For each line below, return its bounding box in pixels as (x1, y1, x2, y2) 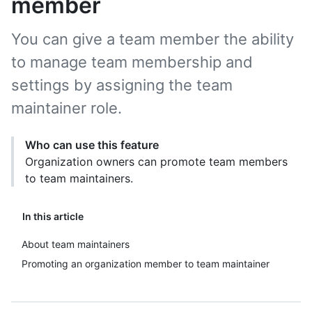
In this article (22, 210, 84, 222)
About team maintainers (22, 238, 130, 250)
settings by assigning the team (11, 76, 233, 94)
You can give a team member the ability (11, 30, 294, 48)
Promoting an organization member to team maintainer (22, 258, 270, 270)
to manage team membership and (11, 53, 253, 71)
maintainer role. (11, 99, 122, 117)
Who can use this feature (25, 138, 159, 152)
